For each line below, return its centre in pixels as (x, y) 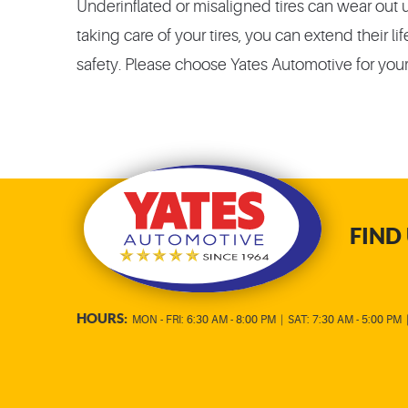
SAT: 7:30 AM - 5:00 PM (345, 320)
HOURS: (102, 318)
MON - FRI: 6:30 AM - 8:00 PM (204, 320)
